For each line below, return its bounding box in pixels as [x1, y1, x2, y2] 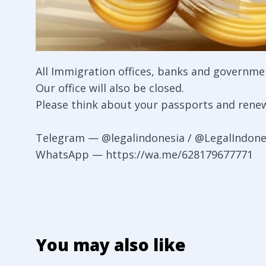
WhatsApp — [36, 147, 106, 162]
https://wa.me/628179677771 [106, 147, 253, 162]
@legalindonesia [102, 131, 185, 145]
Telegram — [36, 131, 102, 145]
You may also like [36, 233, 186, 256]
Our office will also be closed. [36, 81, 184, 96]
